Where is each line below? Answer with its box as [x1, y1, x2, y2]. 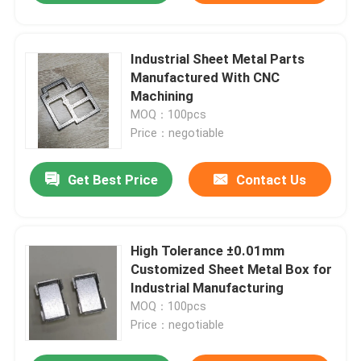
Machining [131, 87, 194, 104]
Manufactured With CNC [131, 68, 280, 85]
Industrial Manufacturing [131, 280, 284, 297]
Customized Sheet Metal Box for [131, 261, 333, 278]
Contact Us [235, 172, 306, 189]
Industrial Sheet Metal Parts [131, 50, 305, 67]
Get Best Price [67, 172, 158, 189]
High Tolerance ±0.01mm [131, 243, 285, 259]
